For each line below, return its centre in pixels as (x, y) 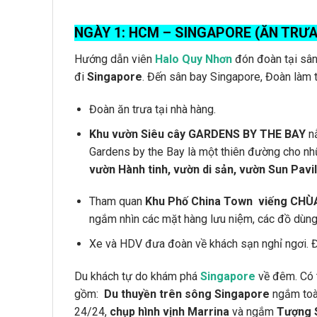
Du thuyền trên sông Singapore (187, 294)
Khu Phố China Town (200, 202)
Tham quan (117, 202)
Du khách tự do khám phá (137, 276)
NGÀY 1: (102, 33)
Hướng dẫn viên (115, 59)
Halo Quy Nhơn (194, 59)
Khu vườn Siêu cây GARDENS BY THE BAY (197, 134)
